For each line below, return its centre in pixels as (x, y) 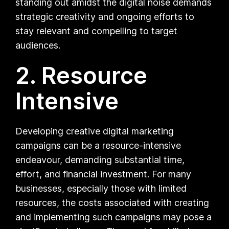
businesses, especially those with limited (101, 188)
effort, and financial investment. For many (104, 174)
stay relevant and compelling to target (97, 31)
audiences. (38, 45)
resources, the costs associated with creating (112, 202)
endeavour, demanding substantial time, (100, 159)
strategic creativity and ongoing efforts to (105, 16)
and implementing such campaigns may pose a (114, 217)
